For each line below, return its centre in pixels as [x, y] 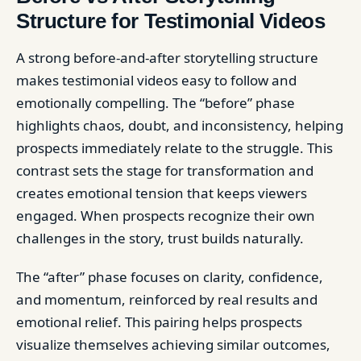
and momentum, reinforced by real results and [167, 299]
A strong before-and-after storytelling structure [167, 57]
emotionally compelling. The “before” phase [156, 102]
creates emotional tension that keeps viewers [162, 193]
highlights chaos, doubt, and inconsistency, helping [180, 125]
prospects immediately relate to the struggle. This [174, 147]
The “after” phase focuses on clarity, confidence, [170, 276]
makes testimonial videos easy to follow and [156, 80]
